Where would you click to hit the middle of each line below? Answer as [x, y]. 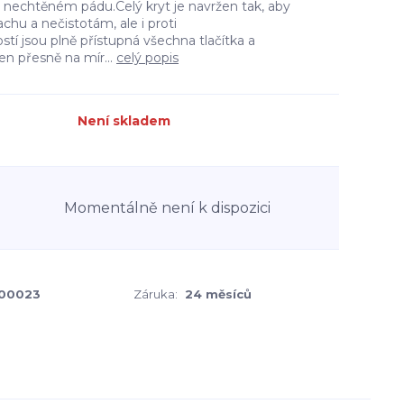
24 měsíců [218, 294]
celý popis [147, 58]
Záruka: [156, 294]
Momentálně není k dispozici [167, 207]
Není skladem [124, 121]
